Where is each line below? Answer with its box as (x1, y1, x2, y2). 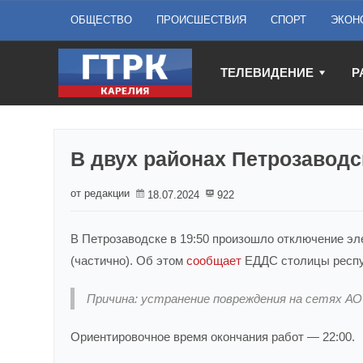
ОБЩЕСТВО (70, 14, 132, 26)
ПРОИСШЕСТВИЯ (156, 14, 246, 26)
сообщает (186, 254, 241, 267)
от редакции (70, 187, 130, 199)
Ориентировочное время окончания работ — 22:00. (70, 330, 355, 344)
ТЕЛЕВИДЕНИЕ (220, 66, 314, 79)
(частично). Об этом (70, 254, 186, 267)
